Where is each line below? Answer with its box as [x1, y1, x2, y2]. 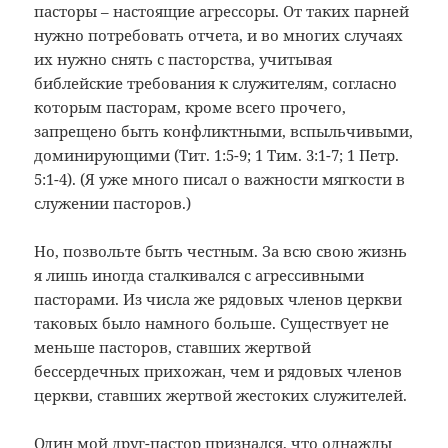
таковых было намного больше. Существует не [34, 312, 390, 333]
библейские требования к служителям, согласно [34, 72, 398, 93]
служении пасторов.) [34, 192, 192, 213]
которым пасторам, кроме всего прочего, [34, 96, 347, 117]
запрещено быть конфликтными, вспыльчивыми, [34, 120, 414, 141]
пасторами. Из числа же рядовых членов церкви [34, 288, 403, 309]
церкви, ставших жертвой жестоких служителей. [34, 384, 408, 405]
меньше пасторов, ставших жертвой [34, 336, 312, 357]
